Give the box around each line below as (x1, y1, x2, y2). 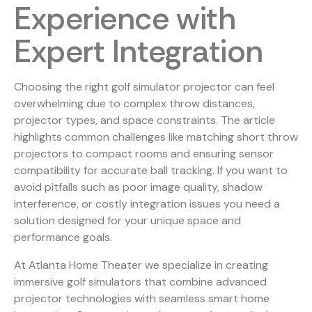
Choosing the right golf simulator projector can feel (14, 79, 274, 95)
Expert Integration (14, 31, 263, 72)
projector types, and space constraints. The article (14, 113, 275, 128)
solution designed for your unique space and (14, 213, 241, 228)
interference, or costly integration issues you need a (14, 196, 280, 212)
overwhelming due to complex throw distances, (14, 96, 255, 111)
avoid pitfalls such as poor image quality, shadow (14, 180, 263, 195)
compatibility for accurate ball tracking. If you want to (14, 163, 288, 178)
